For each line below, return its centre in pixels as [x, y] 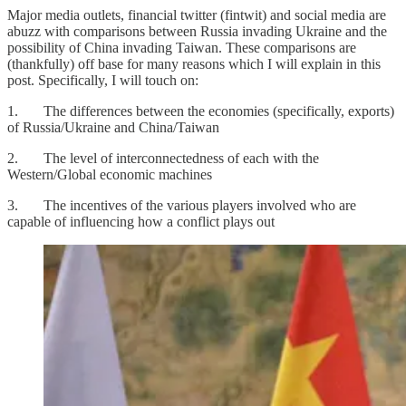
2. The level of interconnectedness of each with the [163, 158]
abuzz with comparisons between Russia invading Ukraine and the [197, 31]
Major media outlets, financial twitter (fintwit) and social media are [197, 14]
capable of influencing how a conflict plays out [141, 221]
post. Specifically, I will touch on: [103, 80]
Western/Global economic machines [110, 174]
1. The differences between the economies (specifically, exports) [201, 111]
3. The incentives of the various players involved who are [182, 205]
